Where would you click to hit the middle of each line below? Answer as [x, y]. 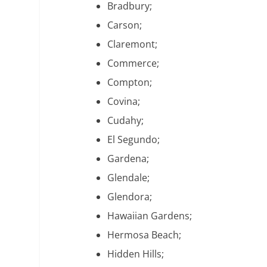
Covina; [124, 102]
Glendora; [130, 197]
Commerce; [133, 63]
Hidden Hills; [136, 254]
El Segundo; [134, 140]
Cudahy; [126, 121]
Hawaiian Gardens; [150, 216]
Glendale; [129, 178]
